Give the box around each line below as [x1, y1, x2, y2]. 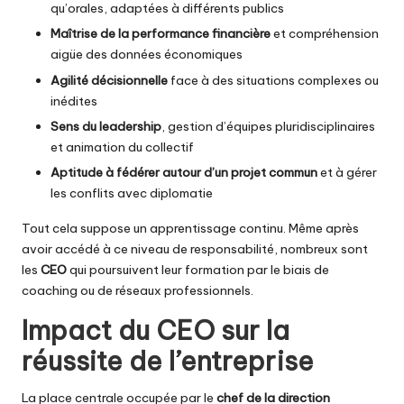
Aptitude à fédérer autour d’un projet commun [50, 163, 317, 180]
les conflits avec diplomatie [50, 184, 213, 201]
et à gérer [317, 163, 377, 180]
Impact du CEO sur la [22, 313, 289, 347]
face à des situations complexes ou [168, 71, 379, 88]
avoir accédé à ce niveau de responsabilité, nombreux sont [22, 240, 368, 257]
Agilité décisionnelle [50, 71, 168, 88]
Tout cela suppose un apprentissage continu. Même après [22, 219, 359, 236]
